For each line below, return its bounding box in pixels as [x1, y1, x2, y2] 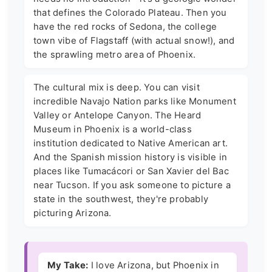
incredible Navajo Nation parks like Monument [33, 96, 236, 107]
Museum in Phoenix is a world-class [33, 124, 192, 135]
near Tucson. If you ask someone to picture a [33, 180, 231, 191]
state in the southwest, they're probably [33, 194, 208, 205]
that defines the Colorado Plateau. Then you [33, 7, 227, 19]
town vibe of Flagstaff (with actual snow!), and [33, 35, 235, 47]
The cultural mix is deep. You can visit [33, 82, 200, 93]
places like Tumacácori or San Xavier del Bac [33, 166, 229, 177]
